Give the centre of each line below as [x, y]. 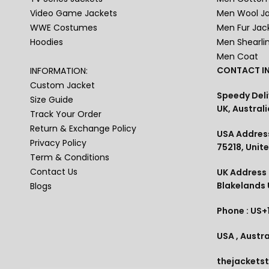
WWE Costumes [64, 28]
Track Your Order [66, 114]
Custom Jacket [63, 86]
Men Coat [237, 57]
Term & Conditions [70, 158]
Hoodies [47, 42]
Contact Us [54, 172]
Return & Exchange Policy [83, 129]
